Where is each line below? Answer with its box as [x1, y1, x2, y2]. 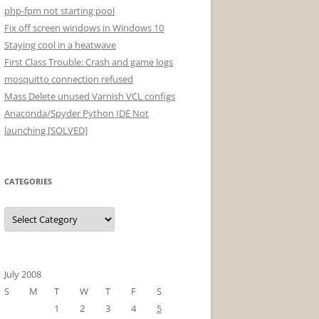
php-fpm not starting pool [4, 4, 115, 17]
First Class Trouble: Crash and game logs [4, 56, 173, 68]
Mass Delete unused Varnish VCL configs [4, 90, 175, 103]
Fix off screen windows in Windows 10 [4, 21, 164, 34]
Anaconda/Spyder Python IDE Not [4, 107, 149, 120]
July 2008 [4, 268, 41, 281]
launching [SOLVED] [4, 124, 88, 137]
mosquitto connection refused [4, 73, 133, 85]
